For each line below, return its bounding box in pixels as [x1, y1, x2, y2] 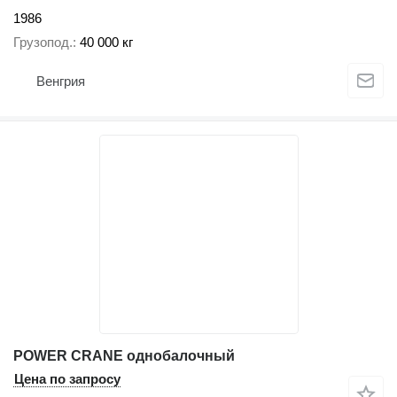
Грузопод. [13, 34, 73, 50]
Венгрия [36, 74, 85, 90]
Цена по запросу [14, 370, 121, 386]
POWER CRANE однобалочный [13, 347, 235, 363]
